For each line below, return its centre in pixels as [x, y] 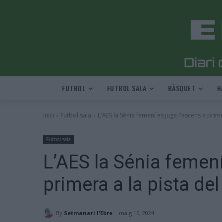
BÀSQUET [181, 88]
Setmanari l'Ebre [88, 213]
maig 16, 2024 [137, 213]
